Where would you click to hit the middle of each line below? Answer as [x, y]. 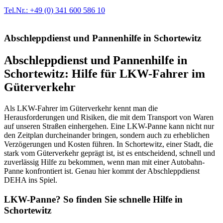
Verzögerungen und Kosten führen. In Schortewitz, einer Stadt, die [109, 144]
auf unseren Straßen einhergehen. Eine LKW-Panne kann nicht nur [109, 126]
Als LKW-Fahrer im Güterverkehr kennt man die [81, 109]
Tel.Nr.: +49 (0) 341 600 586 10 [55, 10]
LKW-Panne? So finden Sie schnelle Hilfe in [93, 199]
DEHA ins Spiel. [31, 180]
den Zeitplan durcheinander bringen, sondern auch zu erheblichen [107, 135]
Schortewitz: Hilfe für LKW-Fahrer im [105, 74]
